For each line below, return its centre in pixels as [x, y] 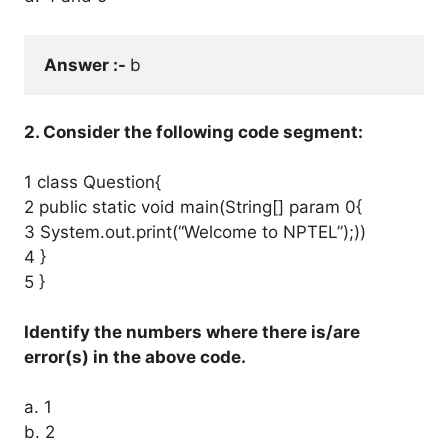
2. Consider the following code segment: [193, 132]
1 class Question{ [92, 182]
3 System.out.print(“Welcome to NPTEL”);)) [195, 232]
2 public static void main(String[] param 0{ [193, 207]
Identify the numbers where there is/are [192, 332]
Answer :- [87, 64]
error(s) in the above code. [135, 357]
